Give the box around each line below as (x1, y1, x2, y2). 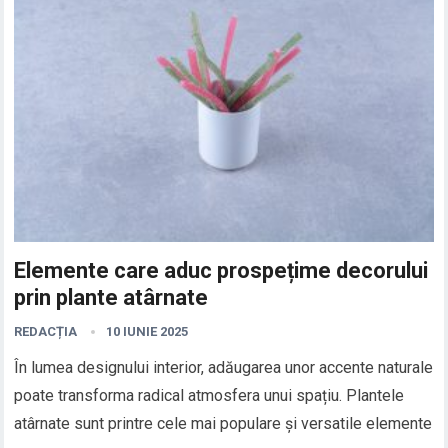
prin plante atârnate (14, 284, 209, 310)
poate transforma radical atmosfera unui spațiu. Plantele (14, 385, 405, 405)
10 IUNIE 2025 (106, 323, 189, 339)
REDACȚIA (14, 323, 78, 339)
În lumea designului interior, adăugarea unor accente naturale (14, 357, 434, 377)
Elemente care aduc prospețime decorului (14, 257, 429, 283)
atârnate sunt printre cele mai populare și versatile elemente (14, 413, 433, 433)
